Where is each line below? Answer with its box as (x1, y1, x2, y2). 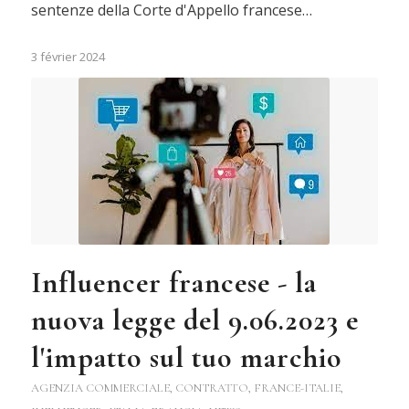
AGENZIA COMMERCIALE (30, 380, 170, 395)
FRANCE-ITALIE (253, 380, 341, 395)
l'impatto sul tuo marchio (30, 339, 342, 375)
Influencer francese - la (30, 264, 317, 300)
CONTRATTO (174, 380, 248, 395)
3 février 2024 (30, 47, 105, 65)
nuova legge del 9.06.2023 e (30, 301, 359, 338)
